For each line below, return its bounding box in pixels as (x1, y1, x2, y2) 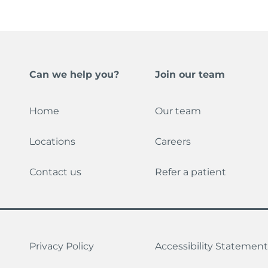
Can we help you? (29, 69, 120, 81)
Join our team (154, 69, 225, 81)
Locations (29, 136, 76, 148)
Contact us (29, 166, 82, 178)
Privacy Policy (29, 240, 95, 252)
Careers (154, 136, 191, 148)
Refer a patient (154, 166, 226, 178)
